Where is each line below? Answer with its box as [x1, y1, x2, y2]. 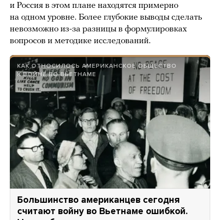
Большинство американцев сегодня [17, 194, 180, 206]
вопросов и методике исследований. [10, 36, 151, 46]
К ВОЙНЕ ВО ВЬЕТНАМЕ [17, 71, 96, 78]
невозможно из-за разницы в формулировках [10, 25, 187, 34]
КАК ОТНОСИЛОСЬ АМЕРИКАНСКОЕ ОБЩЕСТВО [17, 62, 177, 70]
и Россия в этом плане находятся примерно [10, 1, 178, 11]
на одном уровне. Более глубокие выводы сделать [10, 13, 202, 23]
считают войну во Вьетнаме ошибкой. [17, 206, 188, 217]
